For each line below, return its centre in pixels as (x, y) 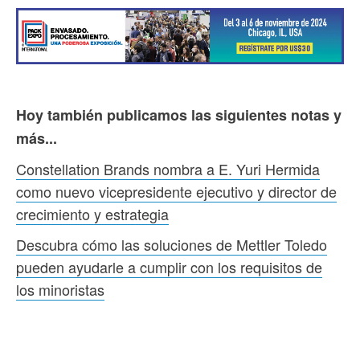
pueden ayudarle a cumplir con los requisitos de (169, 267)
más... (37, 139)
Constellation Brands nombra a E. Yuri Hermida (168, 169)
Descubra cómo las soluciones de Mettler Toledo (172, 245)
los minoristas (60, 290)
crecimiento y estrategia (92, 214)
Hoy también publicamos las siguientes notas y (179, 115)
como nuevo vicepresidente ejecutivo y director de (176, 192)
